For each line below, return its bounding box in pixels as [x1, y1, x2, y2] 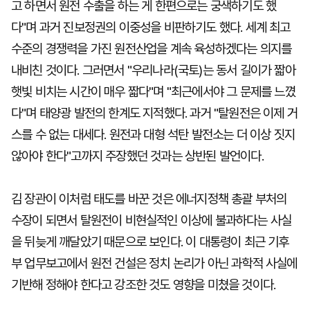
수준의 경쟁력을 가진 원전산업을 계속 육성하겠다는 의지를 [11, 41, 292, 57]
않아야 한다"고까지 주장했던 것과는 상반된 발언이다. [11, 148, 264, 164]
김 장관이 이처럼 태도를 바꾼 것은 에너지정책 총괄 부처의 [11, 191, 287, 207]
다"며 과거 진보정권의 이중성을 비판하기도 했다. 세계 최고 [11, 19, 291, 35]
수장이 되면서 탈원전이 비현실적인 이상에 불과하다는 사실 [11, 212, 292, 228]
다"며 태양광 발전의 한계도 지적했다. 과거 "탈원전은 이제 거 [11, 105, 298, 121]
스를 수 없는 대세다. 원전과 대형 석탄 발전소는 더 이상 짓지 [11, 127, 295, 143]
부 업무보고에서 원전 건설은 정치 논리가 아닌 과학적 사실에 [11, 255, 298, 271]
